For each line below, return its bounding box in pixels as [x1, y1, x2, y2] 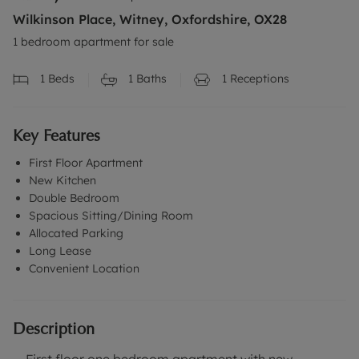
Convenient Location [29, 261, 139, 276]
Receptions [227, 71, 289, 86]
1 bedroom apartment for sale [13, 34, 174, 49]
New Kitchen [29, 173, 96, 188]
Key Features [13, 125, 100, 147]
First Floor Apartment [29, 155, 143, 171]
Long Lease [29, 244, 91, 259]
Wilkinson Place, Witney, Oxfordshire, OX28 [13, 11, 287, 27]
